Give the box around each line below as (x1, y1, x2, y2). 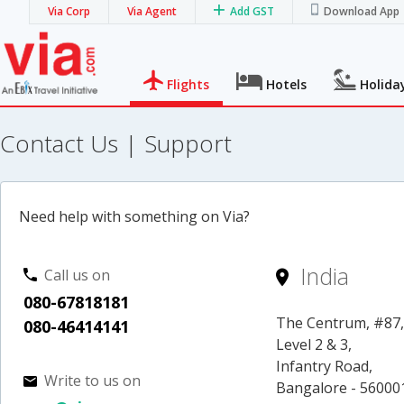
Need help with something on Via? (19, 206, 250, 226)
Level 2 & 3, (276, 334, 353, 354)
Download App (324, 4, 399, 19)
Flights (167, 75, 210, 93)
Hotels (266, 75, 308, 93)
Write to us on (44, 370, 141, 390)
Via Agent (127, 4, 177, 19)
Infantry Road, (276, 355, 373, 376)
